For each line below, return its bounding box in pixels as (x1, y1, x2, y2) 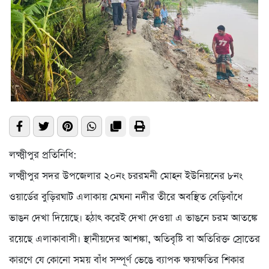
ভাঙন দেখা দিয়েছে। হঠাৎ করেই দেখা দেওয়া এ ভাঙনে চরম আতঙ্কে (9, 211, 258, 225)
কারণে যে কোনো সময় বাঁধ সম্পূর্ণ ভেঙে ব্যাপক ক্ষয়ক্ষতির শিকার (9, 253, 244, 267)
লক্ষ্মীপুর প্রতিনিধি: (9, 148, 77, 162)
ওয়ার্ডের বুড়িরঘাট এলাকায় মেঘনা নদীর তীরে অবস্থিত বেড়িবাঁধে (9, 190, 243, 204)
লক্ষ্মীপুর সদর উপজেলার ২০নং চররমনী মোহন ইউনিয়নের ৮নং (9, 169, 243, 183)
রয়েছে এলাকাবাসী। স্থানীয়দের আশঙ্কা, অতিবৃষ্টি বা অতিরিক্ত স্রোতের (9, 232, 260, 246)
